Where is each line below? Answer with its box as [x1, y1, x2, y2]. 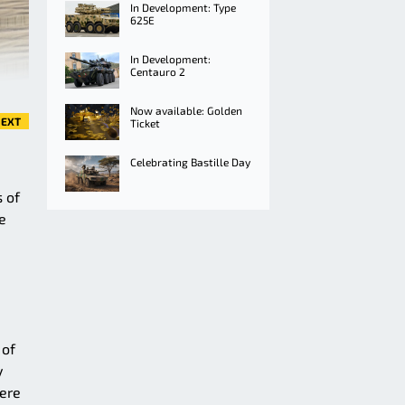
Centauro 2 [130, 65, 185, 78]
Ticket [130, 117, 160, 129]
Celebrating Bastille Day [130, 155, 250, 168]
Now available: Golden [130, 104, 242, 117]
